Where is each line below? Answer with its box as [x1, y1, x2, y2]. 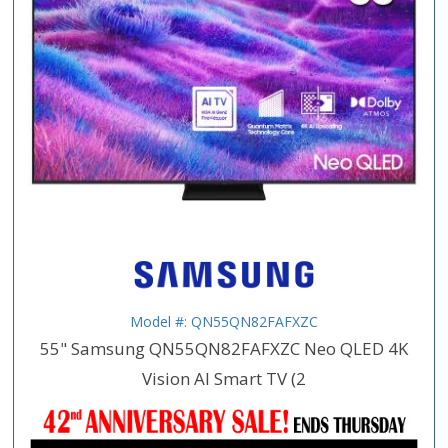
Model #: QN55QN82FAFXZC [130, 311, 318, 331]
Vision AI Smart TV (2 [142, 366, 306, 390]
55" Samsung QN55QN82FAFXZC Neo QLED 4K [40, 336, 408, 360]
